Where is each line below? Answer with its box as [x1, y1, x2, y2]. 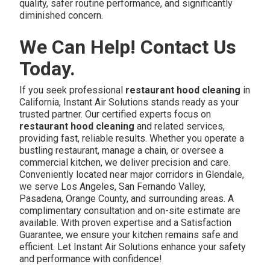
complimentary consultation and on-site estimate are [19, 204, 241, 216]
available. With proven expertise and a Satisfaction [19, 216, 232, 228]
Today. [19, 57, 76, 80]
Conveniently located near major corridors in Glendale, [19, 168, 245, 180]
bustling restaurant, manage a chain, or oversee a [19, 144, 224, 156]
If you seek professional [19, 84, 126, 96]
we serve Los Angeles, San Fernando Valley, [19, 180, 206, 192]
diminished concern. [19, 9, 104, 21]
